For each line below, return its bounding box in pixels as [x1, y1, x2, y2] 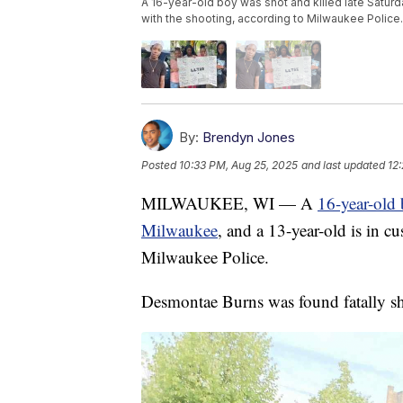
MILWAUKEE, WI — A [141, 191, 318, 214]
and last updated [301, 157, 385, 172]
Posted [141, 157, 179, 172]
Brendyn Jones [202, 128, 295, 146]
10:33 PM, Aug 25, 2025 [179, 157, 298, 172]
